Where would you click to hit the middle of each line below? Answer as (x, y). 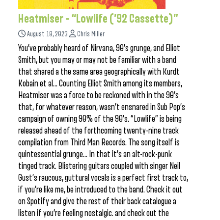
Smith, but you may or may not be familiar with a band (97, 60)
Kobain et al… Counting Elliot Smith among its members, (100, 83)
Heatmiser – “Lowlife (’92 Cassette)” (98, 19)
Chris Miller (91, 34)
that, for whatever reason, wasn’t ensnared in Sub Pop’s (102, 107)
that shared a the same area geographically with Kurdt (99, 72)
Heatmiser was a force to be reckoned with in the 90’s (98, 95)
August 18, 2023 (47, 34)
